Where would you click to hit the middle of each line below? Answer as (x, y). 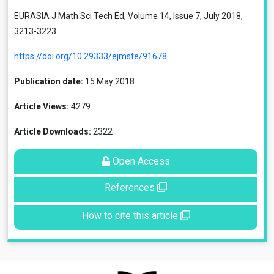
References (131, 187)
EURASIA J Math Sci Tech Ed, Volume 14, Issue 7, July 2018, (128, 16)
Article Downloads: (53, 131)
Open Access (140, 161)
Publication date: (49, 81)
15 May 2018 (109, 81)
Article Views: (42, 106)
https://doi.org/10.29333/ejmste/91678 (91, 56)
